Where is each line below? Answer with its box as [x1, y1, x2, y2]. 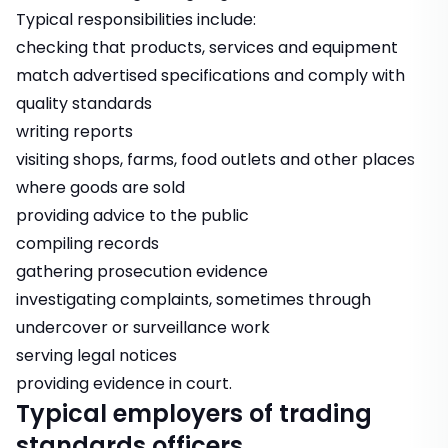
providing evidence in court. [16, 372, 232, 396]
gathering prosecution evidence [16, 260, 268, 284]
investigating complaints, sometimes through [16, 288, 371, 312]
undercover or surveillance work [16, 316, 270, 340]
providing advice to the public [16, 204, 249, 228]
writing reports [16, 120, 133, 144]
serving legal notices [16, 344, 177, 368]
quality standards [16, 92, 152, 116]
